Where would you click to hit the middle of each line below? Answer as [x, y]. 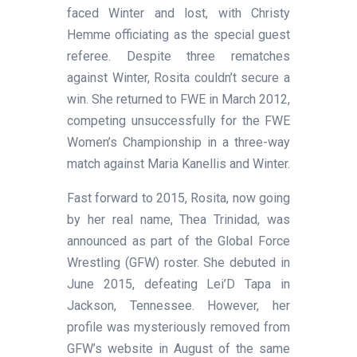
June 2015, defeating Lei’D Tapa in [178, 284]
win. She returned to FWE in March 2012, [178, 99]
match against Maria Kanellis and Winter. [178, 163]
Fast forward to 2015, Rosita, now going [178, 198]
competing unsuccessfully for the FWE [178, 120]
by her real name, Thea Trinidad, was [178, 219]
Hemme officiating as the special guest [178, 34]
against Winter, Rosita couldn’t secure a [178, 77]
